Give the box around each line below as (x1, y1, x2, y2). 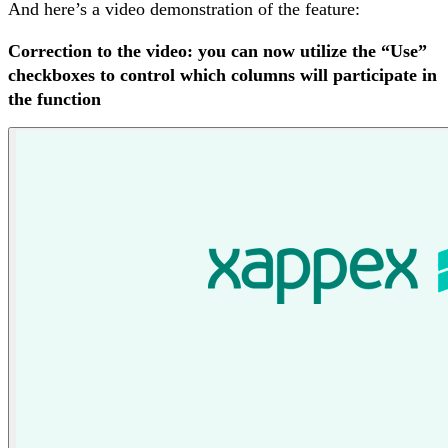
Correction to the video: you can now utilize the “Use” (8, 40, 427, 61)
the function (8, 88, 101, 109)
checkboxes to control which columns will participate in (8, 64, 437, 85)
